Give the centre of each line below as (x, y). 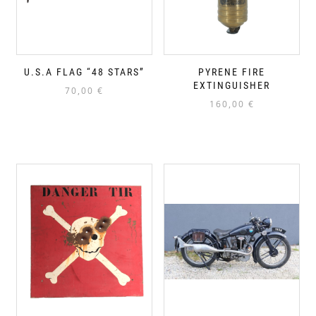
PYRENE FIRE (232, 72)
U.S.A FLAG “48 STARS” (84, 72)
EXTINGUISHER (232, 86)
